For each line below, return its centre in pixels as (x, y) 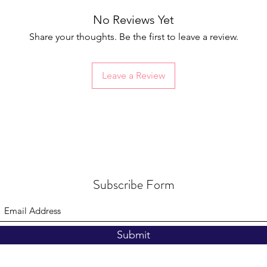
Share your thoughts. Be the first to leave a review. (133, 37)
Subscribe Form (133, 185)
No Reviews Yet (133, 20)
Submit (133, 235)
